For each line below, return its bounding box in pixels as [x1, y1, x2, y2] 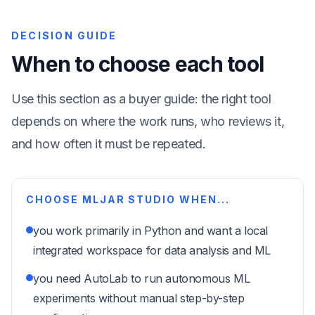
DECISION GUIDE [11, 30, 117, 41]
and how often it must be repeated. [11, 136, 206, 151]
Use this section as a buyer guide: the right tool [11, 91, 271, 106]
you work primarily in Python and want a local [33, 224, 269, 238]
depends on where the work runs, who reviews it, [11, 114, 285, 129]
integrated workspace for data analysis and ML [33, 243, 271, 257]
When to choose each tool [11, 51, 264, 77]
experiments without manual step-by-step [33, 291, 245, 305]
